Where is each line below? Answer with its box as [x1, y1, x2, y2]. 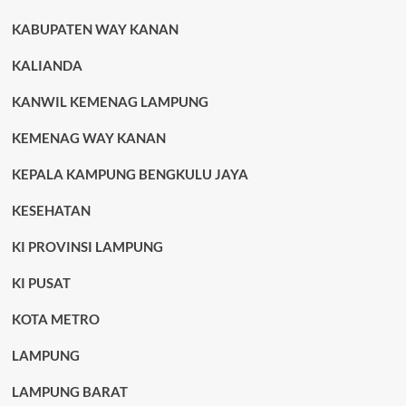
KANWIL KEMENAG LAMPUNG [11, 93, 208, 110]
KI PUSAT [11, 275, 71, 291]
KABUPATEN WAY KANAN [11, 21, 179, 37]
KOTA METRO [11, 311, 100, 327]
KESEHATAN [11, 202, 91, 218]
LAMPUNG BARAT [11, 383, 128, 400]
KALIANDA [11, 57, 82, 73]
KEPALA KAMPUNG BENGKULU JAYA [11, 166, 248, 182]
